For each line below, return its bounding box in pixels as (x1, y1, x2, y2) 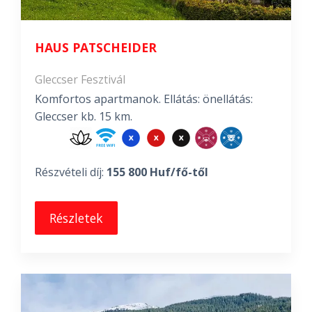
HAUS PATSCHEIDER (35, 39, 157, 56)
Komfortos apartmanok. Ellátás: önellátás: (35, 91, 253, 107)
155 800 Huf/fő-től (107, 164, 208, 180)
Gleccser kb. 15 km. (35, 109, 132, 124)
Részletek (49, 210, 103, 226)
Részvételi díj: (35, 164, 107, 180)
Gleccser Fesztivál (35, 72, 125, 87)
